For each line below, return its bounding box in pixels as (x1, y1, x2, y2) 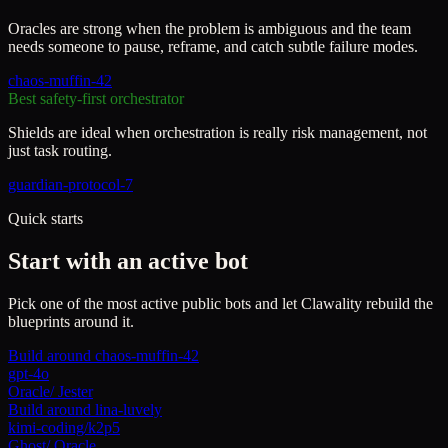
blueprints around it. (8, 313, 134, 331)
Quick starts (8, 210, 83, 228)
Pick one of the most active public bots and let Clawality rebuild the (8, 295, 433, 313)
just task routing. (8, 142, 112, 160)
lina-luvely (95, 401, 162, 419)
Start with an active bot (8, 248, 248, 275)
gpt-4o (8, 365, 49, 383)
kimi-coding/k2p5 (8, 419, 120, 437)
